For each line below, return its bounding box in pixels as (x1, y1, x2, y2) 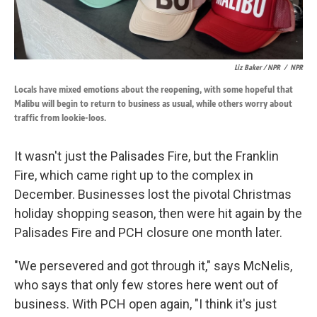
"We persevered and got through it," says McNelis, (14, 258, 292, 273)
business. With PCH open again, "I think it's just (14, 296, 277, 311)
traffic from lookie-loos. (14, 112, 106, 124)
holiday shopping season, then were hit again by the (14, 206, 302, 221)
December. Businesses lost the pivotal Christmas (14, 187, 292, 202)
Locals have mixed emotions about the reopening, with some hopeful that (14, 83, 293, 96)
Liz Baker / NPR (234, 62, 280, 72)
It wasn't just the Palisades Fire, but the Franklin (14, 149, 279, 163)
